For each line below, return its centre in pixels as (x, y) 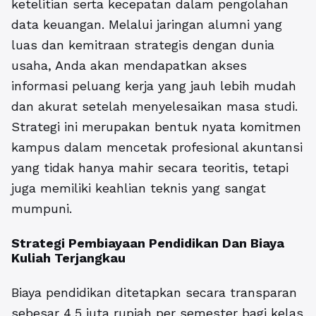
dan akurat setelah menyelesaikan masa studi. (154, 107)
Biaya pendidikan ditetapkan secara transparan (154, 293)
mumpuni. (42, 209)
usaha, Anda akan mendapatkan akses (129, 66)
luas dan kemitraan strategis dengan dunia (143, 45)
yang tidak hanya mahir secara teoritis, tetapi (150, 168)
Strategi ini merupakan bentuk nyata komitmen (156, 127)
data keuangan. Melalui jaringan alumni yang (147, 25)
